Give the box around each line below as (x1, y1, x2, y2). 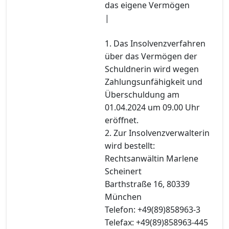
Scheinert (105, 165, 142, 177)
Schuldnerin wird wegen (105, 63, 199, 75)
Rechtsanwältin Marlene (105, 152, 198, 164)
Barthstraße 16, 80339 (105, 178, 190, 190)
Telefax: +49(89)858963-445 (105, 216, 208, 228)
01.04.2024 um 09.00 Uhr (105, 101, 200, 113)
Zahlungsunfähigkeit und (105, 76, 202, 87)
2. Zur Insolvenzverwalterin (105, 127, 210, 139)
